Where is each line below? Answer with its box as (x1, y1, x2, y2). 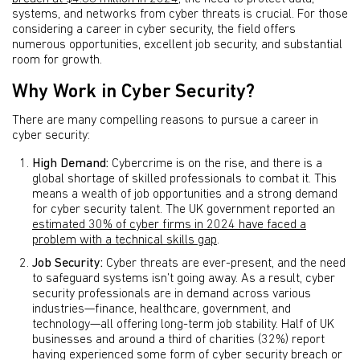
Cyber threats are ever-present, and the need (103, 257, 346, 270)
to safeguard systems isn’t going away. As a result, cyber (32, 272, 335, 285)
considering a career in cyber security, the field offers (12, 23, 296, 36)
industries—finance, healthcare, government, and (32, 303, 291, 316)
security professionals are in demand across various (32, 288, 311, 301)
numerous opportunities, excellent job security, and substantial (12, 39, 342, 51)
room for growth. (12, 54, 102, 67)
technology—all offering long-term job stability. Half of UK (32, 318, 334, 331)
